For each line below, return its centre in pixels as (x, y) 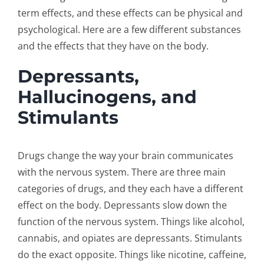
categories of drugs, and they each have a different (130, 188)
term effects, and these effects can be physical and (130, 13)
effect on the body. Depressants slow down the (122, 205)
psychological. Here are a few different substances (129, 30)
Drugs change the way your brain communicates (125, 155)
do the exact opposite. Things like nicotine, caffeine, (132, 254)
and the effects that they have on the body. (113, 46)
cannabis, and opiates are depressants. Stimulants (130, 238)
